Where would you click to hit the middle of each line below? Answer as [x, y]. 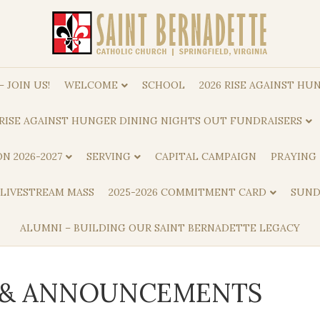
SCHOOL [163, 85]
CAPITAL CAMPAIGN [205, 156]
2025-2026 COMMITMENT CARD [187, 192]
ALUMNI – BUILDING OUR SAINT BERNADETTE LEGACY [160, 228]
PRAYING [293, 156]
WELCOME [91, 85]
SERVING [108, 156]
